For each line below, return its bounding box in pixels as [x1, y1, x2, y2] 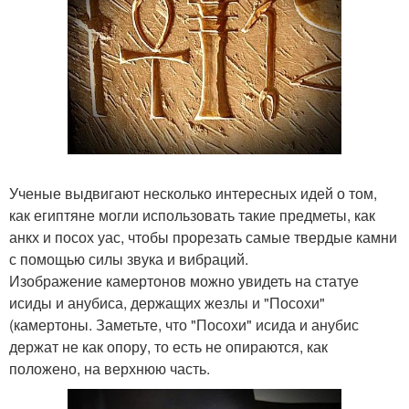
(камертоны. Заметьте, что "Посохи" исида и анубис [9, 314, 359, 336]
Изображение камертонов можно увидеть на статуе [9, 270, 359, 292]
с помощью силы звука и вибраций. [9, 248, 248, 270]
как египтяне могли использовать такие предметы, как [9, 204, 375, 226]
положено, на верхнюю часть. [9, 358, 210, 380]
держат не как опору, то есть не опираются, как [9, 336, 328, 358]
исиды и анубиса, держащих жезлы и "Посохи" [9, 292, 325, 314]
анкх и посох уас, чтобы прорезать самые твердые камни [9, 226, 397, 248]
